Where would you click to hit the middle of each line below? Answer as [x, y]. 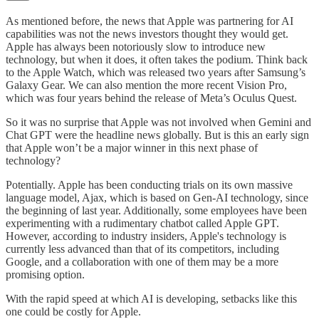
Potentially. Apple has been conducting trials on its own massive [149, 185]
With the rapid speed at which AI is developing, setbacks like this [151, 299]
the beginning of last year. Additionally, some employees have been [156, 211]
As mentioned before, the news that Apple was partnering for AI [150, 21]
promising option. [45, 275]
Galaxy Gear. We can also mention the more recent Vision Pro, [146, 85]
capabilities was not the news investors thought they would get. [147, 34]
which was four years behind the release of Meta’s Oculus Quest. [151, 98]
